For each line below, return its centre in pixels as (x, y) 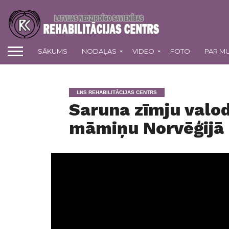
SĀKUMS (53, 51)
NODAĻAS (99, 51)
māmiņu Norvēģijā (146, 128)
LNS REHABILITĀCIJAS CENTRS (117, 92)
